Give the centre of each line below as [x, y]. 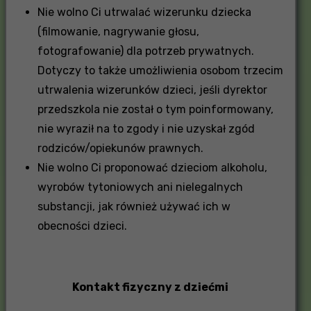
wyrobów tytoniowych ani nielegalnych [140, 187]
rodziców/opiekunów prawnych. [120, 148]
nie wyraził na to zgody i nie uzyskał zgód [146, 128]
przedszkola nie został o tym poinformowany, [155, 109]
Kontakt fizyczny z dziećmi [150, 287]
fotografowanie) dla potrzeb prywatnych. [145, 51]
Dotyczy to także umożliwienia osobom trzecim [160, 70]
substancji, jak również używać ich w [134, 206]
